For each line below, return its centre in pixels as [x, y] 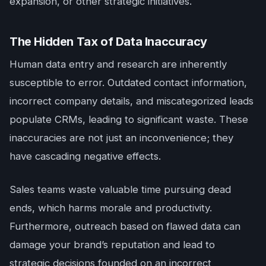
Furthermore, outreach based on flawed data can [125, 227]
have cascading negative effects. [85, 156]
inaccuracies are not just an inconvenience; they [121, 137]
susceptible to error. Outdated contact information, [128, 82]
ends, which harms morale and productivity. [111, 208]
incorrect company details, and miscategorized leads [132, 101]
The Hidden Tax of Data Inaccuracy [108, 41]
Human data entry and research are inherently [118, 64]
